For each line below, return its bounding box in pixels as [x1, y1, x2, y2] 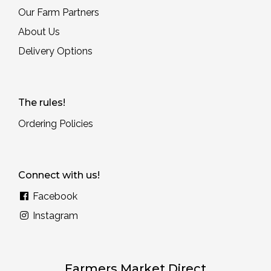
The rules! [18, 97, 65, 109]
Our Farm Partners [18, 7, 99, 19]
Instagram [30, 210, 78, 222]
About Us [18, 26, 60, 38]
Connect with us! [18, 169, 100, 181]
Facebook [30, 191, 77, 203]
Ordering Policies [18, 118, 93, 130]
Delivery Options [18, 45, 93, 57]
